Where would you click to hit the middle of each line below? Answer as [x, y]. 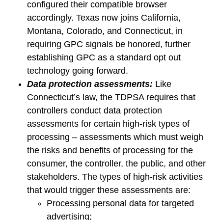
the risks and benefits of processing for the [110, 150]
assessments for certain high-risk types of [108, 124]
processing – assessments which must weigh [115, 137]
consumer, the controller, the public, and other [116, 164]
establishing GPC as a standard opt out [104, 57]
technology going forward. [78, 71]
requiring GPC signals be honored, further [109, 44]
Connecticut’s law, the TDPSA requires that [111, 97]
